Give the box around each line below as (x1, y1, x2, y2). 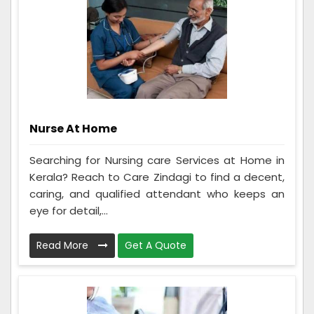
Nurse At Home (29, 120, 117, 137)
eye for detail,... (29, 203, 108, 218)
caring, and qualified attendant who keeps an (29, 186, 285, 201)
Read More (36, 238, 91, 252)
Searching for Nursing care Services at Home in (29, 152, 285, 168)
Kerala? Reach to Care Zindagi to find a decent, (29, 169, 285, 184)
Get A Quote (125, 238, 186, 252)
